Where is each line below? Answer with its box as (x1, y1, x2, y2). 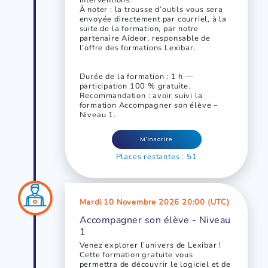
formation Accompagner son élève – (79, 100, 218, 111)
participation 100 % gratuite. (79, 81, 191, 92)
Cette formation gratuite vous (79, 249, 193, 261)
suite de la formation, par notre (79, 23, 199, 35)
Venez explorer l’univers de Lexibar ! (79, 240, 222, 251)
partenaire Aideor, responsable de (79, 33, 211, 44)
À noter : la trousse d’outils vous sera (79, 4, 223, 16)
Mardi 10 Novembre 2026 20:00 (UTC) (79, 197, 230, 208)
